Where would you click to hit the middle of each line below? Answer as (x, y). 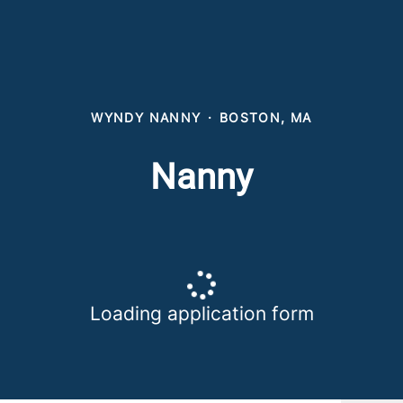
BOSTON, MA (265, 117)
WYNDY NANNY (146, 117)
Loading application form (201, 313)
